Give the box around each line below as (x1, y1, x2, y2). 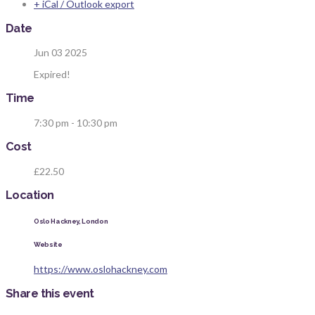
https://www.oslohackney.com (34, 263, 167, 276)
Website (34, 240, 63, 248)
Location (6, 188, 54, 202)
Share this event (6, 286, 94, 300)
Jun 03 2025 (34, 46, 87, 58)
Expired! (34, 68, 70, 80)
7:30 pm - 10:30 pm (34, 116, 117, 129)
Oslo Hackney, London (34, 217, 108, 225)
